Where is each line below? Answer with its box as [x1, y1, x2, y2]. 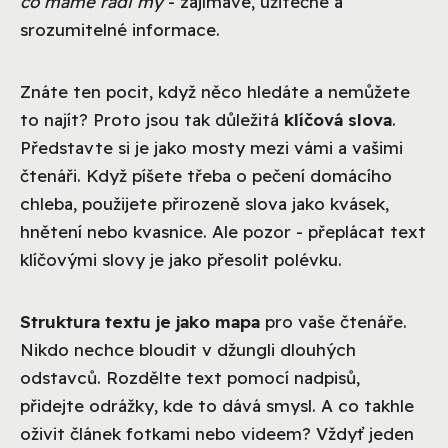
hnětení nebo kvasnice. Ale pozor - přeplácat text [20, 220, 426, 242]
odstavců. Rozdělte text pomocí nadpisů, [20, 366, 360, 388]
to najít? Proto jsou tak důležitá [20, 108, 284, 130]
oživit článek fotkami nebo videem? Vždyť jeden [20, 422, 414, 444]
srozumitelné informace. [20, 18, 220, 40]
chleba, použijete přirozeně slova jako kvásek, [20, 192, 389, 214]
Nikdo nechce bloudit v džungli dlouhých [20, 338, 356, 360]
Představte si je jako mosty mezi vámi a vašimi [20, 136, 403, 158]
